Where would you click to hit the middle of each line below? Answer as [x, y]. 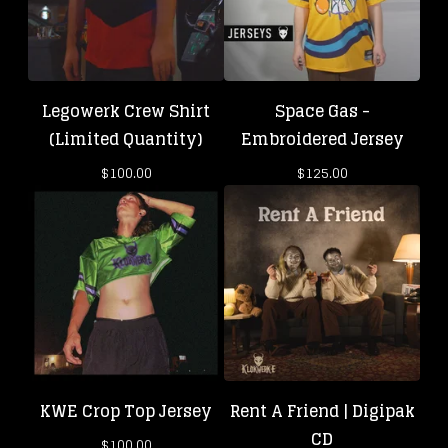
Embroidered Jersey [322, 139]
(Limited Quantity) [126, 139]
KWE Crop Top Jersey [126, 411]
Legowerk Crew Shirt [126, 111]
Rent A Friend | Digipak [322, 411]
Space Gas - [322, 111]
